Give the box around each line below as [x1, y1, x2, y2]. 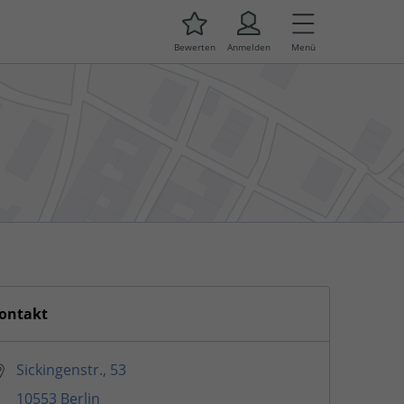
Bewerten [174, 41, 216, 53]
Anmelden [227, 41, 271, 53]
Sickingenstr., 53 [16, 360, 126, 380]
